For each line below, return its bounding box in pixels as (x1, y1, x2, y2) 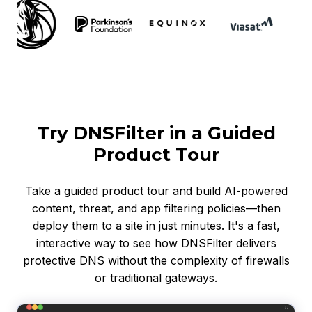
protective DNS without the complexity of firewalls (22, 253, 290, 267)
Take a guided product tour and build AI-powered (24, 183, 288, 198)
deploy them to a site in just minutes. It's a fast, (32, 218, 280, 233)
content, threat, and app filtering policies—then (31, 201, 281, 215)
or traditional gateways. (95, 270, 217, 285)
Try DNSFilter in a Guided (36, 121, 276, 144)
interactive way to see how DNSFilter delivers (36, 235, 276, 250)
